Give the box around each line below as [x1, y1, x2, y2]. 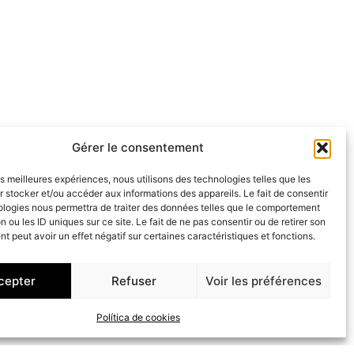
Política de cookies [96, 311, 180, 323]
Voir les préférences [205, 273, 322, 288]
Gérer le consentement [72, 140, 205, 155]
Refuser [111, 273, 157, 288]
